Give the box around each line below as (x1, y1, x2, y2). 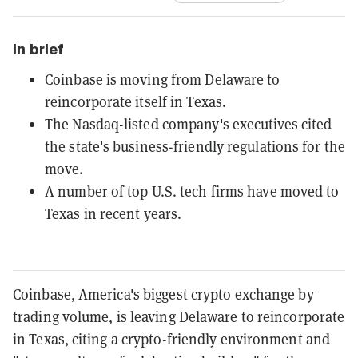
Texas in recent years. (45, 204, 182, 223)
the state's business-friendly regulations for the (45, 137, 345, 156)
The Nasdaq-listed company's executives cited (45, 114, 332, 133)
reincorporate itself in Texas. (45, 92, 227, 111)
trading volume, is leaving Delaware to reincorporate (13, 307, 345, 326)
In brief (13, 40, 64, 58)
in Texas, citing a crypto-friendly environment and (13, 329, 331, 348)
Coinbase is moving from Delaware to (45, 70, 280, 89)
